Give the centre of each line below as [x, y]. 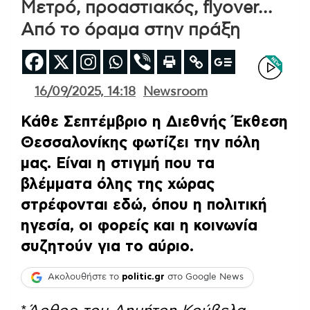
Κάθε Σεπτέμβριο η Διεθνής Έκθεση [154, 121]
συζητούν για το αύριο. [107, 246]
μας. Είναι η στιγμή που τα [118, 163]
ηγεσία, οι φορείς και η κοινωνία [139, 225]
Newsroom [175, 92]
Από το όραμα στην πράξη [130, 30]
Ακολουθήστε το [85, 277]
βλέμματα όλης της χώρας [118, 184]
